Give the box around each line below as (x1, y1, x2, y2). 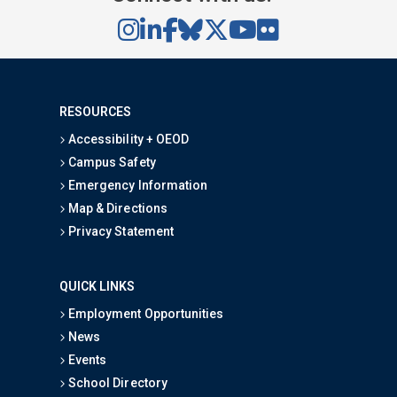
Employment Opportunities (66, 306, 223, 321)
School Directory (66, 375, 167, 390)
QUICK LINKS (59, 278, 136, 293)
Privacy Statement (66, 223, 174, 238)
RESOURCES (59, 104, 132, 119)
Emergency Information (66, 177, 207, 192)
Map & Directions (66, 200, 167, 215)
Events (66, 352, 107, 367)
